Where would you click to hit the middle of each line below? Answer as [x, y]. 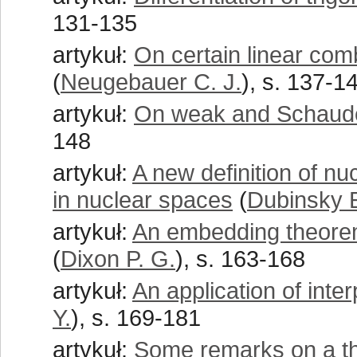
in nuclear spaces [143, 200]
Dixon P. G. [118, 259]
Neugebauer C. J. [151, 82]
